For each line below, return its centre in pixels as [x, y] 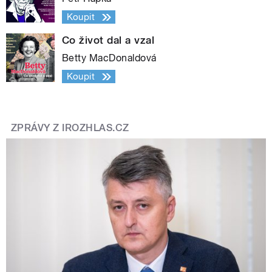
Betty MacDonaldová [109, 58]
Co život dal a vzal [108, 40]
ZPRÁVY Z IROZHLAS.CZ [70, 128]
